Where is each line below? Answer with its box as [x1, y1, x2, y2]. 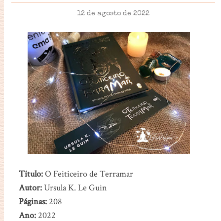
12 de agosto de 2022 [76, 10, 149, 18]
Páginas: [18, 195, 47, 207]
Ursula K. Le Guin [41, 182, 107, 193]
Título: [18, 168, 45, 180]
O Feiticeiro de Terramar [44, 168, 133, 180]
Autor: [18, 182, 42, 193]
